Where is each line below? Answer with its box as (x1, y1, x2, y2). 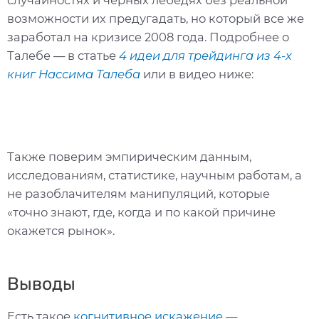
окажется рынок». (7, 223, 115, 238)
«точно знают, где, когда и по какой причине (7, 204, 276, 219)
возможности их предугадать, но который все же (7, 11, 304, 26)
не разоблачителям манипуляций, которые (7, 186, 270, 201)
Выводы (7, 273, 75, 295)
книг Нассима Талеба (7, 67, 140, 82)
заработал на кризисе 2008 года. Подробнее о (7, 30, 289, 45)
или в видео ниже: (140, 67, 253, 82)
